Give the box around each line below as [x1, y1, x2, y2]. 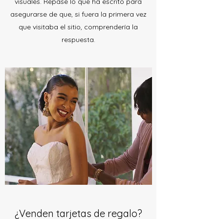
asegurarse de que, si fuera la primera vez [10, 9, 147, 19]
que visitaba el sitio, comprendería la [19, 22, 138, 31]
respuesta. [61, 35, 95, 44]
